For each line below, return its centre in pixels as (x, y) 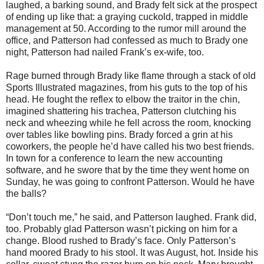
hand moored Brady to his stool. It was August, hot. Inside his (132, 252)
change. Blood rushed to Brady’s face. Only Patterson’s (121, 240)
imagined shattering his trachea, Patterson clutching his (121, 111)
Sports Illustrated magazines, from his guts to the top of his (127, 87)
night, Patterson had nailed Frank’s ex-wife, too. (105, 52)
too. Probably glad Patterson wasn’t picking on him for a (122, 229)
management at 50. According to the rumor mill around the (126, 28)
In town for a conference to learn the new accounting (114, 158)
